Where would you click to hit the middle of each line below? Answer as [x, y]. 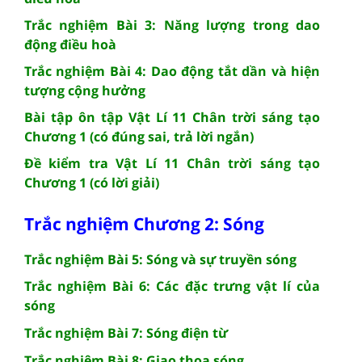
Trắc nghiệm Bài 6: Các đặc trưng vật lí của [172, 286]
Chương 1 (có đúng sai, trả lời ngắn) [139, 136]
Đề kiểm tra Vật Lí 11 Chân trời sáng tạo [172, 163]
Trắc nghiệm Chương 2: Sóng [144, 223]
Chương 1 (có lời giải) [92, 182]
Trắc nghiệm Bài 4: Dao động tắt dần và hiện [172, 71]
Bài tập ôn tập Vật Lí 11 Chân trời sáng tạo [172, 117]
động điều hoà [70, 44]
